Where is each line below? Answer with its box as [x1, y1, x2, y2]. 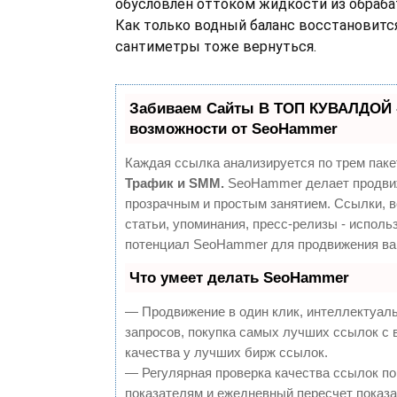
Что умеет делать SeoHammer [129, 269, 349, 286]
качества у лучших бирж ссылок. [125, 345, 328, 360]
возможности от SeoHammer [129, 121, 338, 137]
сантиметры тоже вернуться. [115, 38, 316, 55]
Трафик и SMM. [125, 175, 224, 191]
